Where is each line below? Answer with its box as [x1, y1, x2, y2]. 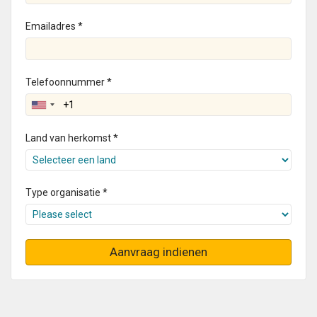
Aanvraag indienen [110, 245, 207, 260]
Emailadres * [25, 21, 83, 33]
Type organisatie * [25, 187, 108, 199]
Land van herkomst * [25, 132, 118, 144]
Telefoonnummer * [25, 76, 112, 88]
